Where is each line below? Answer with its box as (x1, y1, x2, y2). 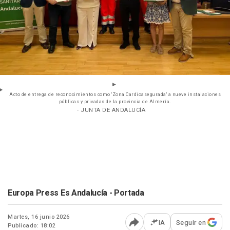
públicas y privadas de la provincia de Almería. (59, 98, 171, 105)
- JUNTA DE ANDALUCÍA (77, 105, 145, 114)
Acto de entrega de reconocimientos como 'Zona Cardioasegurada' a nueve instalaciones (9, 91, 221, 98)
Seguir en (176, 217, 206, 227)
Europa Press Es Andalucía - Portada (8, 186, 144, 199)
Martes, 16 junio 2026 (8, 212, 70, 221)
